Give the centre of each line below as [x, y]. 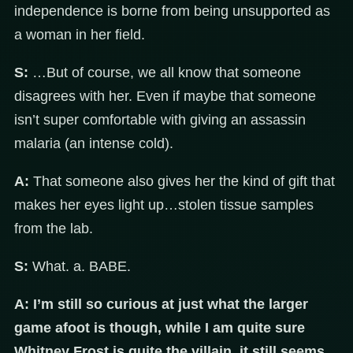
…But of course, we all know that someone [165, 73]
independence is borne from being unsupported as [172, 11]
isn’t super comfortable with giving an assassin [160, 120]
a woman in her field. [80, 35]
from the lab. [54, 229]
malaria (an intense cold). [94, 144]
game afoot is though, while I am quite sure [160, 328]
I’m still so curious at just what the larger [171, 305]
